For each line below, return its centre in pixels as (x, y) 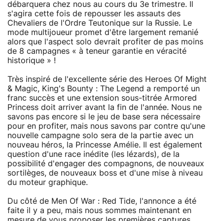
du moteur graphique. (48, 182)
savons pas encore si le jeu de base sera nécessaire (104, 117)
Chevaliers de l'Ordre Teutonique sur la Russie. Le (100, 23)
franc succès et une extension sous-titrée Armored (102, 98)
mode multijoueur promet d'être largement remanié (103, 32)
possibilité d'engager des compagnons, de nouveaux (106, 164)
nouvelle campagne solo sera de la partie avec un (100, 135)
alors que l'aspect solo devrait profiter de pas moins (105, 42)
